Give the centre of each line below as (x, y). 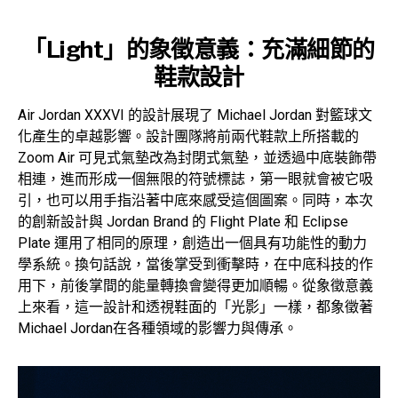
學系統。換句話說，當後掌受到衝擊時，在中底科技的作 (195, 265)
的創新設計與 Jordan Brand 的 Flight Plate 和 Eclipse (183, 222)
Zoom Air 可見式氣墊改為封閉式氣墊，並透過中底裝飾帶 (197, 158)
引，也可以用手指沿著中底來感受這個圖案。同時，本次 (195, 201)
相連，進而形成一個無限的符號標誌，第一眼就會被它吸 (195, 179)
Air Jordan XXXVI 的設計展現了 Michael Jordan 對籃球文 (195, 115)
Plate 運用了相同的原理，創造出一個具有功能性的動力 (192, 243)
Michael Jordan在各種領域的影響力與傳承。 (158, 329)
